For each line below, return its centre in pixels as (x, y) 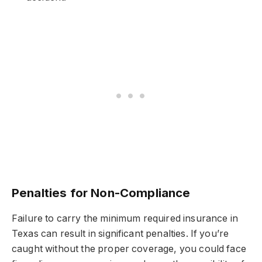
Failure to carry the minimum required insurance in (125, 218)
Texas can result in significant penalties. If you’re (120, 233)
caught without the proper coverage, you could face (129, 249)
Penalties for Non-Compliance (101, 193)
